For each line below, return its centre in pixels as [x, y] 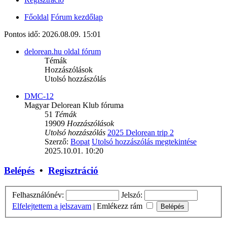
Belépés [19, 171]
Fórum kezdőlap [77, 17]
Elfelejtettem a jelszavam [52, 206]
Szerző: [58, 142]
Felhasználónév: [38, 195]
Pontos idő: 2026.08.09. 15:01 [52, 34]
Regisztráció [73, 171]
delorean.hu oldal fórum [63, 52]
